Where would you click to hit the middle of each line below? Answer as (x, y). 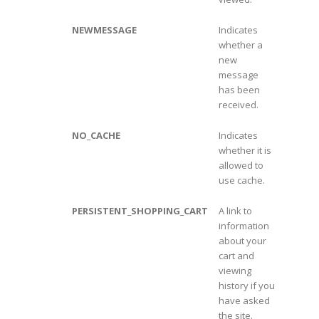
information (244, 226)
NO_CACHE (96, 136)
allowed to (241, 166)
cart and (236, 256)
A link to (235, 211)
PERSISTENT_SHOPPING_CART (140, 211)
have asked (244, 301)
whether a (240, 45)
